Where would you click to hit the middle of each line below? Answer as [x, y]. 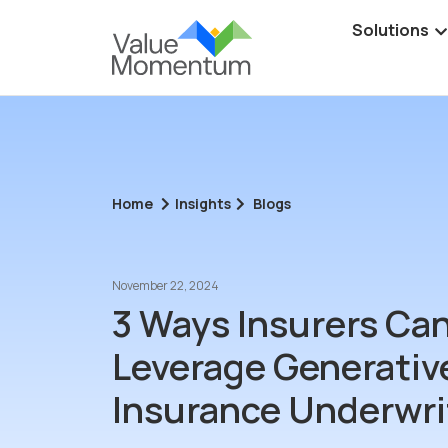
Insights [203, 203]
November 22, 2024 [165, 285]
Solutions [391, 30]
